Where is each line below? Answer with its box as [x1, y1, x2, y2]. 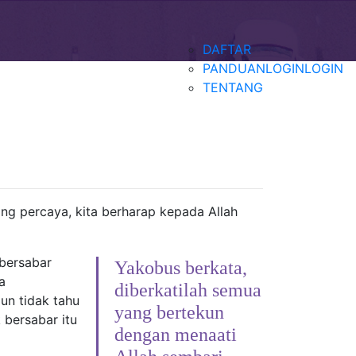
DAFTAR [203, 41, 251, 57]
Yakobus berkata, [114, 257, 247, 278]
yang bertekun [114, 302, 224, 323]
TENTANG [203, 79, 263, 95]
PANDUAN [203, 60, 265, 76]
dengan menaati [114, 324, 237, 345]
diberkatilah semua [114, 280, 261, 300]
